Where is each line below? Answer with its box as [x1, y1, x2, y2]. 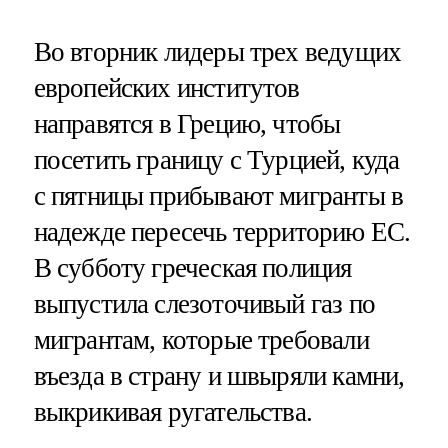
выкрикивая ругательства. [33, 396, 313, 427]
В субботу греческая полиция [33, 252, 352, 283]
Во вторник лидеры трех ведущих [33, 36, 402, 67]
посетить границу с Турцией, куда [33, 144, 400, 175]
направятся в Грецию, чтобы [33, 108, 341, 139]
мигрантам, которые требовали [33, 324, 369, 355]
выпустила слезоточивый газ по [33, 288, 375, 319]
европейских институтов [33, 72, 300, 103]
